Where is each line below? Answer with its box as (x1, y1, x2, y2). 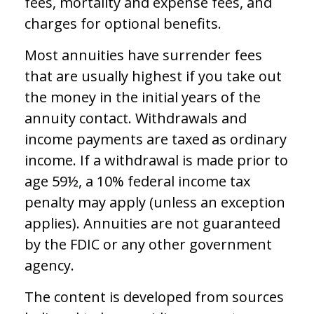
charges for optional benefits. (25, 14, 221, 33)
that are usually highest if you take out (25, 67, 282, 86)
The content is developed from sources (25, 287, 284, 306)
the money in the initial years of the (25, 88, 261, 107)
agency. (25, 256, 74, 275)
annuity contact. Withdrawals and (25, 109, 247, 128)
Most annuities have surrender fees (25, 46, 262, 64)
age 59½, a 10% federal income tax (25, 172, 250, 191)
